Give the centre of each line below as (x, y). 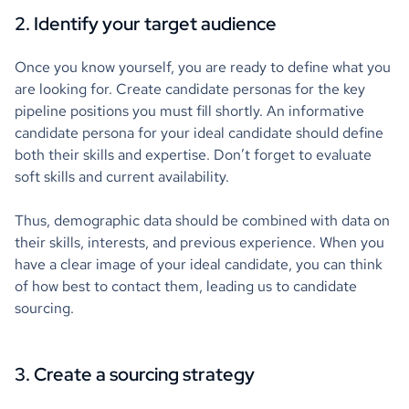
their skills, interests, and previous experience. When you (199, 242)
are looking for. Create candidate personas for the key (190, 89)
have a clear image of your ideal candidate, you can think (199, 264)
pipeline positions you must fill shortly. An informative (189, 110)
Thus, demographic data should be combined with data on (202, 220)
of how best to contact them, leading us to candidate (186, 286)
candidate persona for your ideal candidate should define (199, 132)
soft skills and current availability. (122, 176)
